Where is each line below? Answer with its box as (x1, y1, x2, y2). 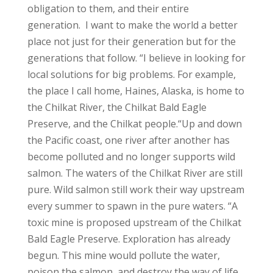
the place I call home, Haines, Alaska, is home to (27, 83, 244, 97)
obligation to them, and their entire (27, 1, 189, 15)
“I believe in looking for (139, 51, 246, 65)
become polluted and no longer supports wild (27, 149, 235, 163)
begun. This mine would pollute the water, (27, 248, 220, 262)
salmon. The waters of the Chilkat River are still (27, 166, 243, 180)
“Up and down (177, 116, 242, 130)
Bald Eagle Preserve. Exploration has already (27, 232, 230, 246)
